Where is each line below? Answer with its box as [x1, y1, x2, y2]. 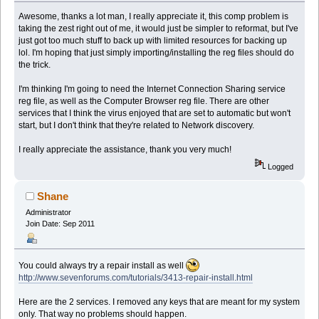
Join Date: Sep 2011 [25, 219, 95, 229]
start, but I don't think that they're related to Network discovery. [19, 120, 255, 131]
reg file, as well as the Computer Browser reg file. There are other [19, 96, 270, 107]
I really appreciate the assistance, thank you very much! [19, 145, 232, 155]
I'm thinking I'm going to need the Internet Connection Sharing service [19, 84, 286, 95]
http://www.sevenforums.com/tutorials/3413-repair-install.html [19, 272, 253, 283]
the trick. [19, 60, 51, 70]
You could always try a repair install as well [19, 260, 187, 271]
